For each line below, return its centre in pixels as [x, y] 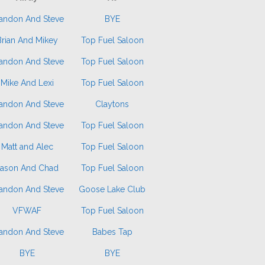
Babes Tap [112, 232]
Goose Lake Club [112, 189]
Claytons [112, 104]
